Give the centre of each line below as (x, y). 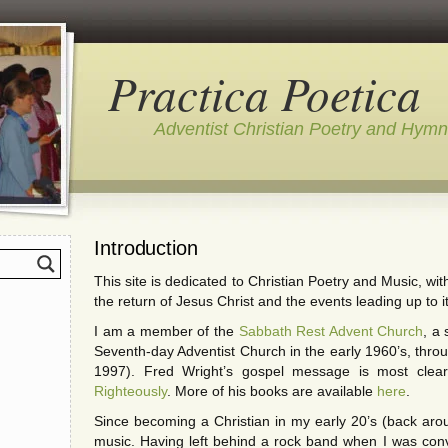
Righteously (130, 391)
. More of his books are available (272, 391)
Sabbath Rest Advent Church (331, 331)
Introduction (146, 248)
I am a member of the (166, 331)
